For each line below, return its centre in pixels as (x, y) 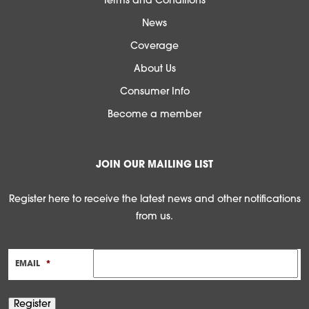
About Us (154, 70)
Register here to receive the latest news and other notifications (154, 200)
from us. (154, 217)
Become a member (154, 115)
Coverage (154, 47)
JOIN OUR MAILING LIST (154, 166)
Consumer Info (154, 92)
